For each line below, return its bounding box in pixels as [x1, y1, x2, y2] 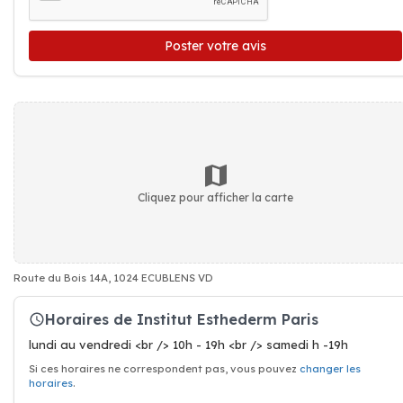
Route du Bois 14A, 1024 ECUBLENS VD [13, 272, 213, 284]
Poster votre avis [165, 38, 266, 54]
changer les [300, 363, 361, 375]
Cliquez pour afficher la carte [138, 190, 293, 204]
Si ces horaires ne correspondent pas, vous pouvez [29, 363, 300, 375]
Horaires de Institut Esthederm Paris [45, 309, 318, 328]
